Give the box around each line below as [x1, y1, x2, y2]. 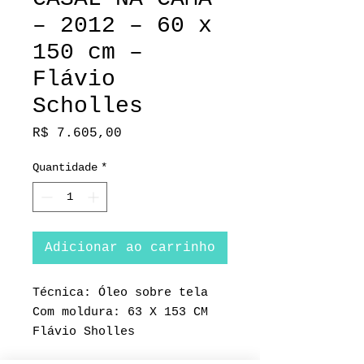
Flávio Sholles [32, 324, 135, 339]
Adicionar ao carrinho [45, 240, 215, 255]
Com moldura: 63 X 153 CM [32, 305, 208, 319]
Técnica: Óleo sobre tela [32, 285, 208, 300]
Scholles [32, 93, 143, 119]
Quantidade [32, 160, 97, 174]
